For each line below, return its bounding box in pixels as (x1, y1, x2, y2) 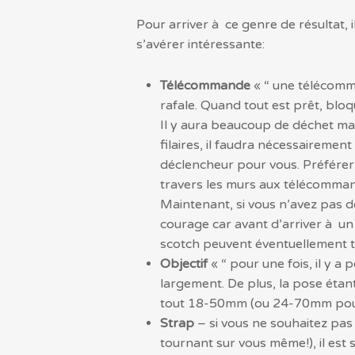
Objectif (160, 255, 208, 272)
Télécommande (160, 77, 250, 94)
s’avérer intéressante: (136, 36, 265, 52)
